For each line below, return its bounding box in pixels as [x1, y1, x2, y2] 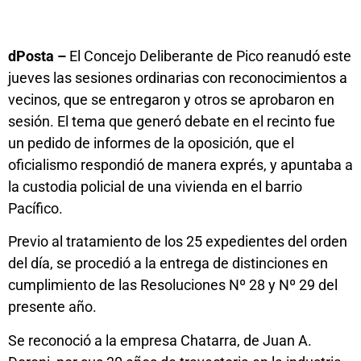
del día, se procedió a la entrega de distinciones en [8, 255, 328, 272]
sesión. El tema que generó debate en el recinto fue [8, 112, 335, 130]
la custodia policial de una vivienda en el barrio [8, 177, 302, 195]
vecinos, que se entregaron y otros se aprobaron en [8, 90, 334, 108]
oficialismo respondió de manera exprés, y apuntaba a [8, 156, 353, 173]
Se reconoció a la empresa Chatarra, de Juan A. [8, 331, 312, 349]
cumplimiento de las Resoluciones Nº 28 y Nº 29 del [8, 276, 338, 294]
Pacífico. [8, 199, 63, 217]
